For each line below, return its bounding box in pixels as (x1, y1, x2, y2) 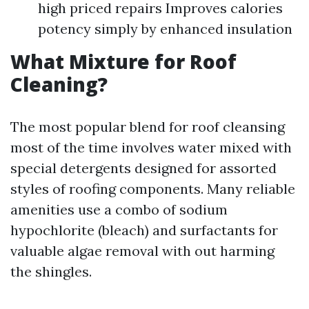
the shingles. (10, 263, 92, 280)
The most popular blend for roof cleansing (10, 118, 285, 135)
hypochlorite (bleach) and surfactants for (10, 221, 278, 239)
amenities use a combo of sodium (10, 201, 228, 218)
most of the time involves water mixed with (10, 139, 292, 156)
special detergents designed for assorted (10, 159, 277, 177)
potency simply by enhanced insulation (38, 20, 292, 37)
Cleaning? (10, 71, 108, 97)
